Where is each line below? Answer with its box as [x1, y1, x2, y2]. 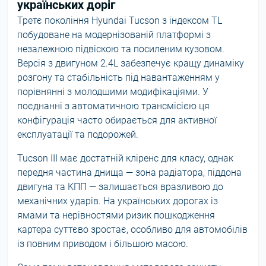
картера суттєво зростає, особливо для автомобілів [17, 224, 248, 235]
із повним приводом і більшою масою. [17, 238, 188, 249]
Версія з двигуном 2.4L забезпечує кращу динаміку [17, 58, 244, 69]
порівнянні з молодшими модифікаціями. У [17, 86, 208, 97]
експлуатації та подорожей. [17, 129, 138, 140]
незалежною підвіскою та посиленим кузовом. [17, 43, 224, 55]
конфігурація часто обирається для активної [17, 115, 217, 126]
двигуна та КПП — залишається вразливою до [17, 181, 223, 192]
